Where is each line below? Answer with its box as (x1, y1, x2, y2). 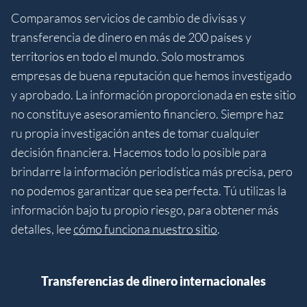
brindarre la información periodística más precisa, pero (11, 163, 293, 179)
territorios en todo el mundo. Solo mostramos (11, 48, 245, 64)
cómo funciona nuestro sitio (73, 221, 217, 236)
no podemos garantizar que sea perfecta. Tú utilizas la (11, 182, 286, 198)
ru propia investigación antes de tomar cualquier (11, 125, 260, 140)
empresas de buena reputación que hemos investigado (11, 67, 292, 83)
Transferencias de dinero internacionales (41, 273, 266, 288)
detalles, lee (11, 221, 73, 236)
